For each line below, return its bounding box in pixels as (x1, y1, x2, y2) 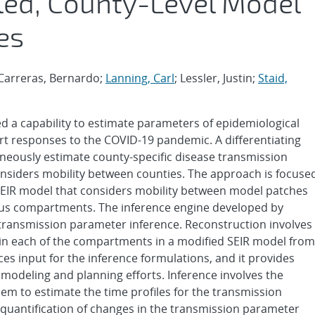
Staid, (258, 70, 288, 86)
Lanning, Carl (105, 70, 174, 86)
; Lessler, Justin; (174, 70, 258, 86)
